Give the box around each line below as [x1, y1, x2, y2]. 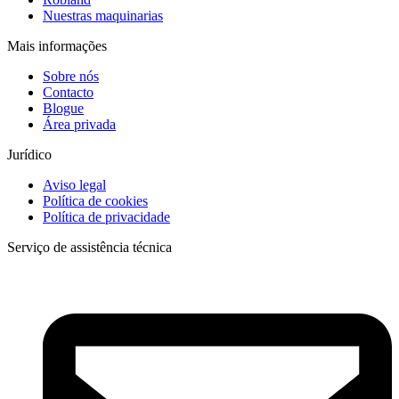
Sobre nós [43, 69, 99, 85]
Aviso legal [43, 177, 106, 193]
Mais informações [7, 38, 107, 54]
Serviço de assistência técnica [7, 240, 172, 256]
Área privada [43, 117, 116, 133]
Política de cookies [43, 193, 148, 209]
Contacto [43, 85, 94, 101]
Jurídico [7, 147, 52, 163]
